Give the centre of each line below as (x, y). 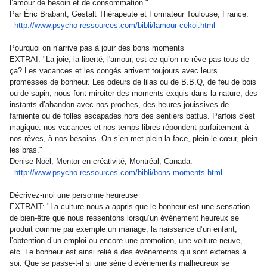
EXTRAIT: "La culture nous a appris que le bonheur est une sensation (130, 207)
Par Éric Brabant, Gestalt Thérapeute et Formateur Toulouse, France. (129, 14)
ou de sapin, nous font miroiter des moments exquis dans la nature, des (133, 93)
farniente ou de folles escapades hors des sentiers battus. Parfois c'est (132, 116)
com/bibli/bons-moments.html (171, 173)
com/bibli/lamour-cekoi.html (168, 25)
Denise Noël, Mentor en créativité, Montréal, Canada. (101, 161)
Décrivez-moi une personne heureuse (74, 195)
